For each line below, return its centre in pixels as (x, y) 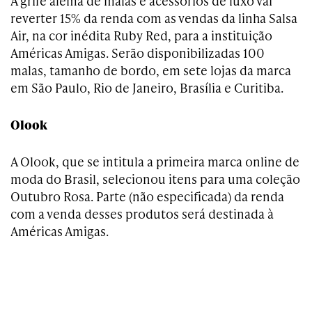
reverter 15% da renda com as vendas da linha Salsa (154, 17)
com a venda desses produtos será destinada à (142, 213)
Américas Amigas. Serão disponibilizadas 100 (138, 52)
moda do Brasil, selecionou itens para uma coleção (155, 178)
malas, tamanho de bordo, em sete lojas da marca (151, 70)
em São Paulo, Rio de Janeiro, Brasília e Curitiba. (147, 87)
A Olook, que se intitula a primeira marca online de (155, 161)
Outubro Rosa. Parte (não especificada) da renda (147, 196)
